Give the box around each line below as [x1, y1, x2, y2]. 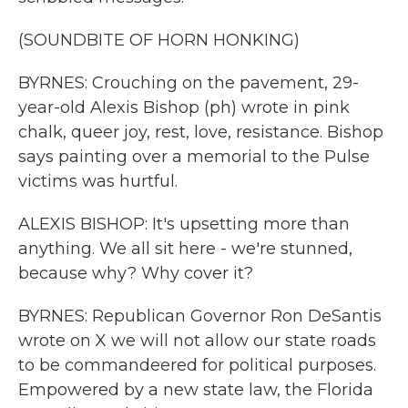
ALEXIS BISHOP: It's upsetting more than [18, 214, 350, 234]
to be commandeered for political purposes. [18, 355, 376, 375]
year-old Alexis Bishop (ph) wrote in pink [18, 97, 350, 117]
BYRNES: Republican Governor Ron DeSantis [18, 306, 382, 326]
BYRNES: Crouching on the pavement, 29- [18, 73, 359, 93]
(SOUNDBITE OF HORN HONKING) [18, 30, 300, 50]
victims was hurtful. [18, 171, 178, 191]
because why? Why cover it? [18, 263, 253, 283]
